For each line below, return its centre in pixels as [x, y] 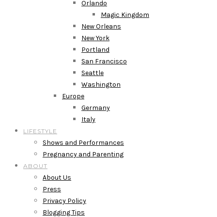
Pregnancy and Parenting [83, 154]
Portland [95, 50]
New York [95, 38]
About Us [57, 178]
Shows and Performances [83, 143]
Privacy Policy [64, 201]
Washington [101, 85]
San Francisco [104, 61]
